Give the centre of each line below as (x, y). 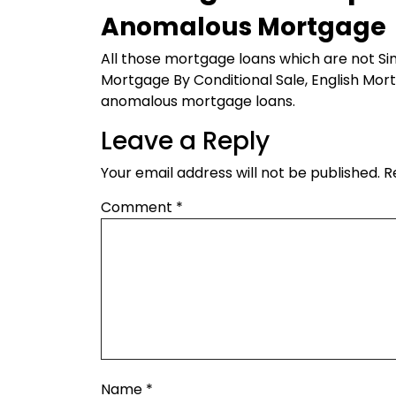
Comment (138, 207)
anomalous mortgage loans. (198, 101)
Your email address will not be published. (240, 173)
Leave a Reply (185, 141)
